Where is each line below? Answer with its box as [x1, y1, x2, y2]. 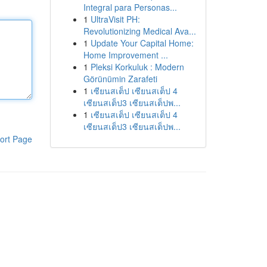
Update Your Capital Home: [90, 37, 194, 49]
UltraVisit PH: [90, 13, 140, 25]
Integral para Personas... [83, 1, 177, 13]
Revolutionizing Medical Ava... [83, 25, 196, 37]
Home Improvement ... [83, 49, 168, 61]
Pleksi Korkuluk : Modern [90, 61, 184, 73]
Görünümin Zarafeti [83, 73, 157, 85]
